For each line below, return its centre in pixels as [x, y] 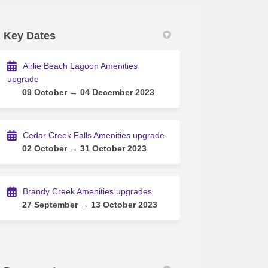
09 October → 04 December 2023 [89, 92]
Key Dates [30, 36]
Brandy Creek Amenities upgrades [88, 191]
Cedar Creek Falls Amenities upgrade [94, 135]
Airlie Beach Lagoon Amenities [80, 66]
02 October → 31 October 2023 [85, 148]
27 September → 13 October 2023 [90, 204]
